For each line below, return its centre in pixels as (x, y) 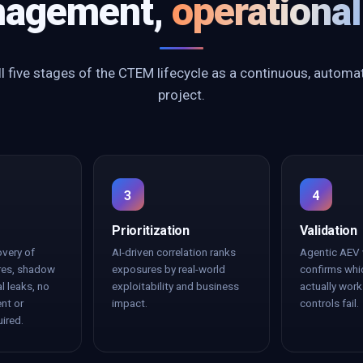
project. (181, 95)
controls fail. (329, 303)
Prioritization (151, 231)
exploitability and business (176, 286)
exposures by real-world (169, 269)
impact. (130, 303)
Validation (328, 231)
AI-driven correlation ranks (174, 252)
